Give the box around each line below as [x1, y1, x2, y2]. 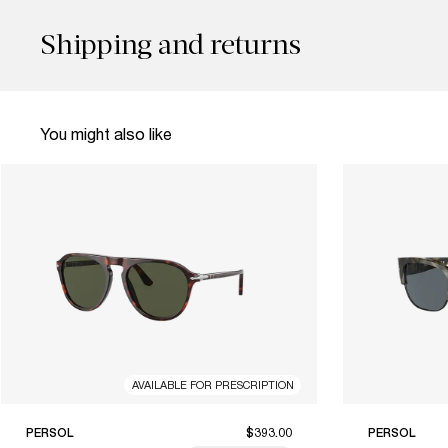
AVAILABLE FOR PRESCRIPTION [131, 377, 294, 391]
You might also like [40, 123, 172, 143]
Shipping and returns [40, 27, 301, 61]
